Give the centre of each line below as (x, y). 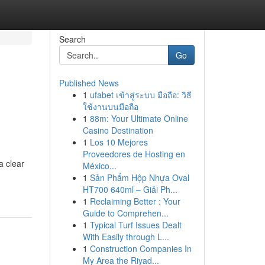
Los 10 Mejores (119, 142)
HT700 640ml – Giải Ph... (130, 189)
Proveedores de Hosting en (134, 154)
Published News (89, 83)
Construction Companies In (140, 248)
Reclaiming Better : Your (135, 201)
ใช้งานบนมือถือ (110, 106)
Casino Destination (118, 130)
